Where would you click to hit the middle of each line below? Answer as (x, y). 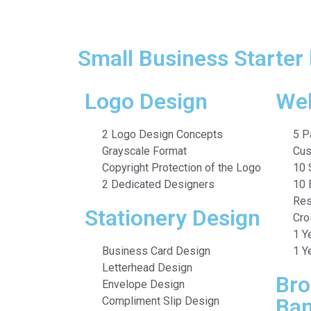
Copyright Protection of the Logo (182, 167)
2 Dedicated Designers (158, 184)
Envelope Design (143, 284)
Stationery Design (173, 218)
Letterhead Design (147, 267)
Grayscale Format (144, 151)
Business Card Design (156, 251)
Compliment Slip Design (161, 301)
